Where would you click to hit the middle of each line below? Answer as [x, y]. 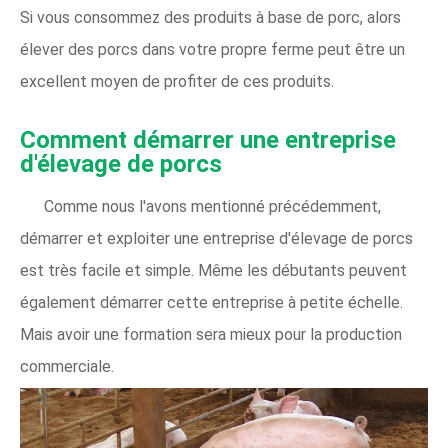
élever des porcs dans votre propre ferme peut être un [212, 49]
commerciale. [67, 366]
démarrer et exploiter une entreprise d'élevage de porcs [216, 238]
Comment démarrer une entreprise [208, 140]
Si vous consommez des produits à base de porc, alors [210, 17]
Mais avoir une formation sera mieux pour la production [211, 334]
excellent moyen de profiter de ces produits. [177, 81]
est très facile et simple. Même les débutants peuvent [213, 270]
